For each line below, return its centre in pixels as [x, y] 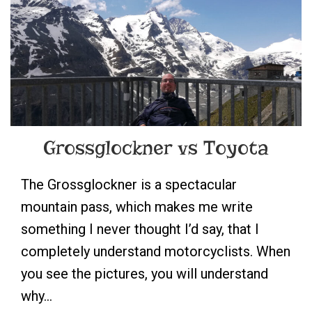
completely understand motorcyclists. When [156, 252]
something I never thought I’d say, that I [140, 229]
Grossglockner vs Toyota [156, 148]
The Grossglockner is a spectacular [129, 185]
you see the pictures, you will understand [145, 274]
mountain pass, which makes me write [137, 207]
